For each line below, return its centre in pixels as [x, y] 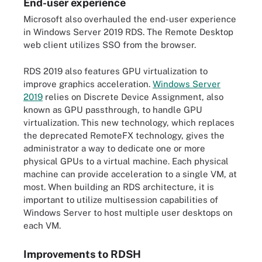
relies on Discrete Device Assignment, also [133, 96]
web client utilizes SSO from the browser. [110, 45]
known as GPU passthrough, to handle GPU [113, 109]
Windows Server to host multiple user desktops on [128, 212]
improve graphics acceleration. [88, 84]
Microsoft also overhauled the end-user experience [130, 19]
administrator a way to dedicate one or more [114, 148]
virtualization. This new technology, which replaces [129, 122]
